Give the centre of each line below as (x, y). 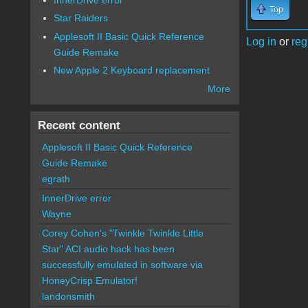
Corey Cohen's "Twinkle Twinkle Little (122, 233)
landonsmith (68, 297)
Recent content (79, 125)
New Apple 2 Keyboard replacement (132, 70)
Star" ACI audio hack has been (108, 249)
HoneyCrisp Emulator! (89, 281)
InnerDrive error (76, 198)
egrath (56, 179)
